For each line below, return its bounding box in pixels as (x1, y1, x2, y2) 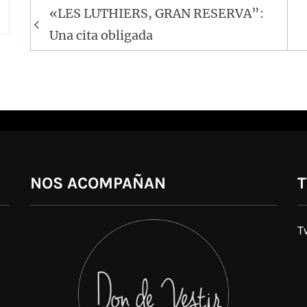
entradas (30, 41, 114, 69)
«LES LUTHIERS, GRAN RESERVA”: (49, 5, 265, 21)
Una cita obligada (49, 27, 153, 43)
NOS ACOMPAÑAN (30, 173, 166, 193)
